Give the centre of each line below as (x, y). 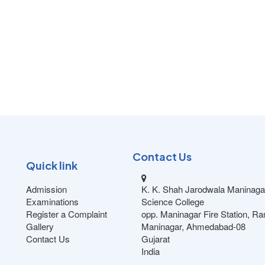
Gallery (40, 226)
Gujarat (156, 239)
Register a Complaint (67, 214)
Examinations (52, 201)
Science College (173, 201)
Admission (46, 189)
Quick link (52, 165)
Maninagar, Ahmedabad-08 (193, 226)
